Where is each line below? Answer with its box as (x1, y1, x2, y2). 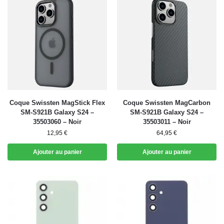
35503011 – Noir (142, 118, 191, 125)
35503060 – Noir (33, 118, 81, 125)
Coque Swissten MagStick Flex (9, 99, 105, 106)
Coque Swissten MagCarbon (123, 99, 210, 106)
